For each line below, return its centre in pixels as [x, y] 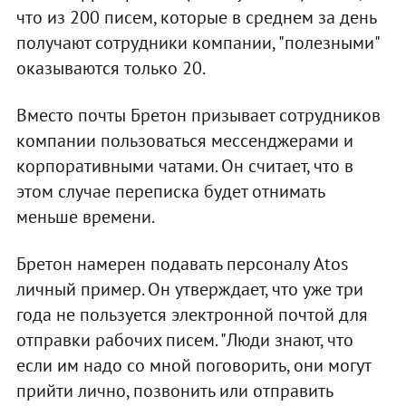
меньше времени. [85, 217]
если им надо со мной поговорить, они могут [193, 366]
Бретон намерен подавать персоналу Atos [182, 264]
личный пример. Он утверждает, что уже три [189, 290]
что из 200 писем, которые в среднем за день [196, 18]
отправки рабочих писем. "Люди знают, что [184, 340]
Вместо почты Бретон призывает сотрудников [198, 116]
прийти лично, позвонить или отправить [174, 391]
